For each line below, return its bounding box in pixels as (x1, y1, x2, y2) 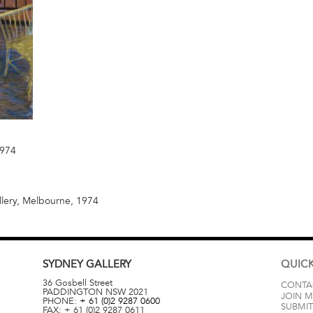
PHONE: (42, 296, 80, 307)
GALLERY (85, 257, 131, 270)
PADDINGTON (42, 286, 103, 298)
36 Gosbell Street (42, 277, 112, 289)
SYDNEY (42, 257, 86, 270)
